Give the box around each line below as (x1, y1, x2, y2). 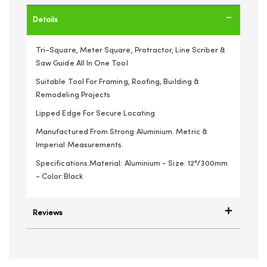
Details (33, 16, 58, 24)
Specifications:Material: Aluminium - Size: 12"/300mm (36, 160, 228, 167)
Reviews (33, 209, 63, 217)
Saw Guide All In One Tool (36, 60, 128, 67)
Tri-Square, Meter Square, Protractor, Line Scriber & (36, 46, 225, 54)
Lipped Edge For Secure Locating (36, 110, 156, 117)
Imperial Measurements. (36, 141, 124, 149)
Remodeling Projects (36, 91, 111, 99)
